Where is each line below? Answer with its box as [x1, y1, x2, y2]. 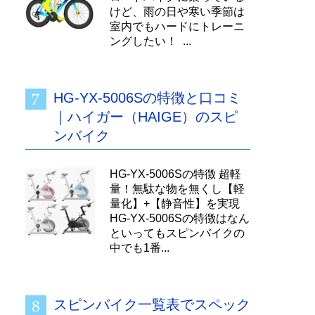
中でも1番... [110, 242, 169, 254]
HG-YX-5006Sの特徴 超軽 [110, 168, 241, 180]
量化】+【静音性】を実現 [110, 198, 240, 210]
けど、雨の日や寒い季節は [110, 6, 245, 18]
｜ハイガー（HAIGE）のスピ [53, 109, 238, 124]
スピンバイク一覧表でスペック [53, 297, 250, 312]
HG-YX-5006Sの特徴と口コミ [53, 90, 241, 105]
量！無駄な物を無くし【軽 [110, 183, 245, 195]
